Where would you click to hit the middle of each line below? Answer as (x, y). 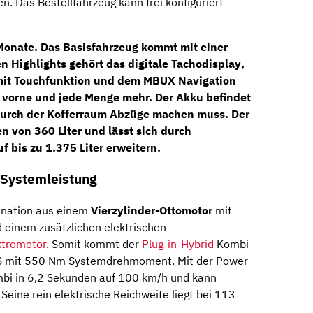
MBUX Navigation (190, 81)
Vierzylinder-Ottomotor (152, 210)
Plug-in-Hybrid (178, 243)
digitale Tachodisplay (184, 64)
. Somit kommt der (94, 243)
